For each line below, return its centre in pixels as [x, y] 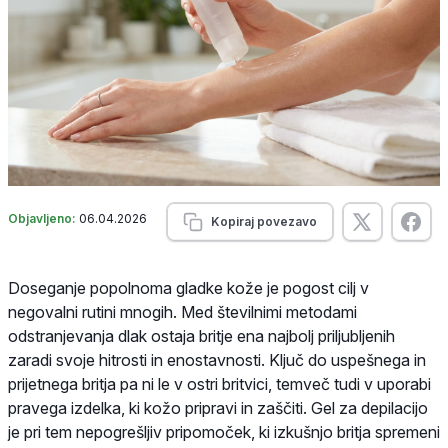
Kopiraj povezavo [263, 221]
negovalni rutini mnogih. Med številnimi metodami [182, 311]
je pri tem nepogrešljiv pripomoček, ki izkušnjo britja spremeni [224, 431]
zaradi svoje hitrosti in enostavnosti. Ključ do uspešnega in [217, 359]
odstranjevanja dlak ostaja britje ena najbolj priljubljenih [201, 335]
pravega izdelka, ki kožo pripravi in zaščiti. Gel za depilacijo [218, 407]
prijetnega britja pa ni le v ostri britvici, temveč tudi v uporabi [219, 383]
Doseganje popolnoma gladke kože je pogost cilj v [188, 287]
